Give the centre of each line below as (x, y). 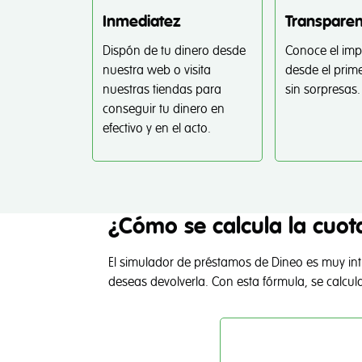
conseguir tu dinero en (164, 109)
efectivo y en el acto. (157, 128)
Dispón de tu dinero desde (174, 51)
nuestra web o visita (157, 70)
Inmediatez (142, 22)
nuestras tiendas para (162, 90)
